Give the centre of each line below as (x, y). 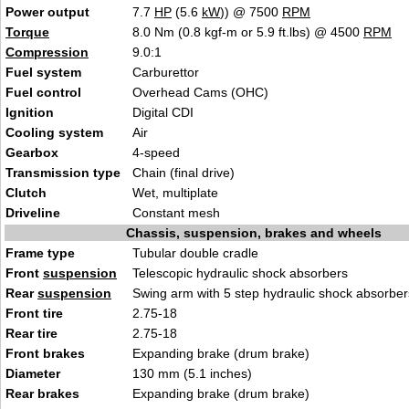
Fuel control (43, 92)
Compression (47, 52)
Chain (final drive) (184, 173)
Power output (47, 12)
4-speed (156, 152)
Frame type (40, 253)
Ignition (30, 112)
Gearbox (32, 152)
